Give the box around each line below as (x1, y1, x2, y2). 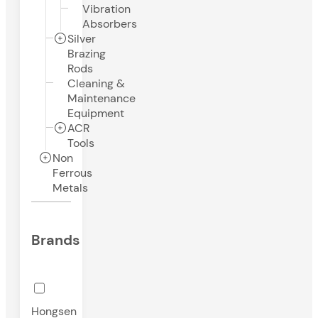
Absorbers (82, 16, 137, 32)
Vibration (82, 1, 131, 17)
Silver (67, 31, 96, 47)
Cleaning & (67, 76, 125, 92)
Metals (53, 180, 88, 196)
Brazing (67, 46, 106, 62)
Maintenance (67, 91, 136, 106)
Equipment (67, 106, 124, 121)
